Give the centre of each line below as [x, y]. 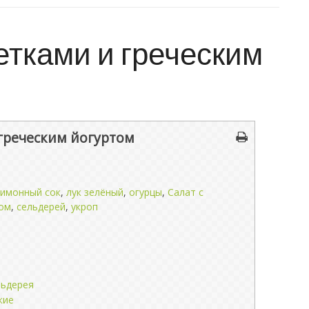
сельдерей [41, 206]
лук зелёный [95, 192]
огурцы [146, 192]
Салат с [186, 192]
